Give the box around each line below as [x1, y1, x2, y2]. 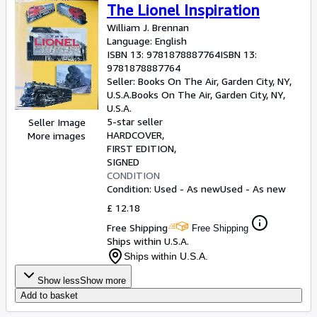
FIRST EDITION [107, 142, 174, 154]
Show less [38, 275, 80, 286]
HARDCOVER [107, 129, 162, 141]
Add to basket [21, 290, 78, 301]
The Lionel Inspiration [107, 1, 260, 19]
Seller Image [28, 115, 86, 128]
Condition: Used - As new [107, 183, 220, 195]
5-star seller [107, 115, 163, 127]
